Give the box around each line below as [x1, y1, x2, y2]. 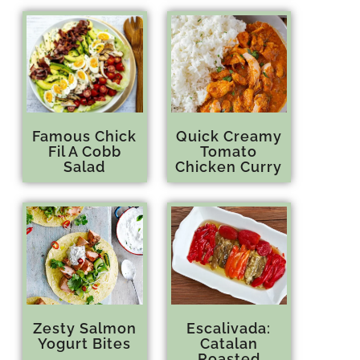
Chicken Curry [175, 158, 283, 176]
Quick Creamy [175, 128, 282, 145]
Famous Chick [32, 128, 137, 145]
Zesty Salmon [32, 319, 137, 337]
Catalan [199, 334, 258, 352]
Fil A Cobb [47, 143, 121, 161]
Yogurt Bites [38, 334, 132, 352]
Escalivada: [186, 319, 272, 337]
